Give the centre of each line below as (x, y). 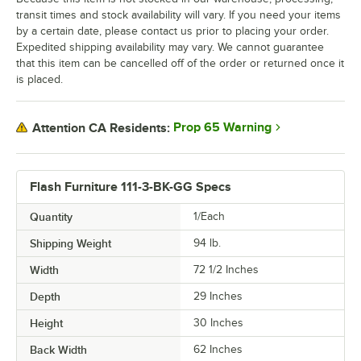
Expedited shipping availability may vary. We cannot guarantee (170, 48)
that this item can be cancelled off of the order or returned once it (180, 64)
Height (46, 324)
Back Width (58, 350)
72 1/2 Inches (226, 270)
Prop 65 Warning (222, 128)
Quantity (51, 217)
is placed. (39, 80)
